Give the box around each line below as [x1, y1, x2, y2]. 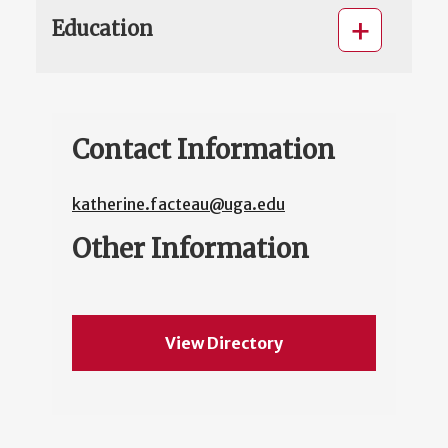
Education [52, 16, 153, 42]
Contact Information [72, 133, 335, 167]
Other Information [72, 232, 309, 266]
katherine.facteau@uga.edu [72, 194, 285, 215]
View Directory [164, 333, 283, 354]
